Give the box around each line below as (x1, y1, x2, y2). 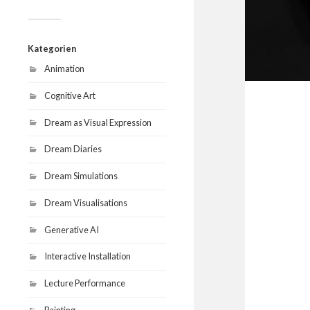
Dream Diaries (44, 143, 102, 155)
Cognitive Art (44, 89, 95, 101)
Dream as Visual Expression (44, 116, 152, 128)
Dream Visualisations (44, 197, 127, 208)
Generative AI (44, 224, 99, 235)
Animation (44, 63, 84, 74)
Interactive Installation (44, 250, 131, 262)
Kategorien (28, 43, 76, 54)
